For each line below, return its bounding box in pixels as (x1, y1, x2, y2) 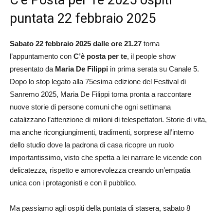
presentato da (10, 64, 55, 73)
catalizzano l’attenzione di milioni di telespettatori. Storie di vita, (10, 115, 207, 124)
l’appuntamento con (10, 52, 73, 60)
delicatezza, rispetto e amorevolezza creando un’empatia (10, 165, 190, 174)
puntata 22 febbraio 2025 (10, 10, 156, 26)
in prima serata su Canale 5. (108, 64, 199, 73)
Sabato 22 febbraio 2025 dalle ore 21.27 (10, 39, 144, 48)
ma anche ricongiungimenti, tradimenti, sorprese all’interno (10, 127, 194, 136)
